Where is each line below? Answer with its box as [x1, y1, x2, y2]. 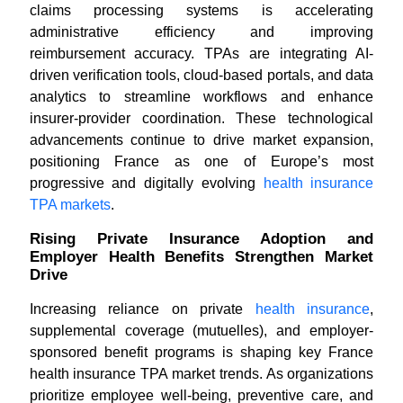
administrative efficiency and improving [29, 24, 374, 40]
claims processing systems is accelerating [29, 3, 374, 18]
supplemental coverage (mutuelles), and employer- [29, 323, 374, 338]
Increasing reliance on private [29, 301, 255, 317]
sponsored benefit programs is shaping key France [29, 345, 374, 360]
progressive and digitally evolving [29, 175, 264, 191]
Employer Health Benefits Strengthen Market [29, 248, 374, 265]
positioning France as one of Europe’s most [29, 154, 374, 169]
